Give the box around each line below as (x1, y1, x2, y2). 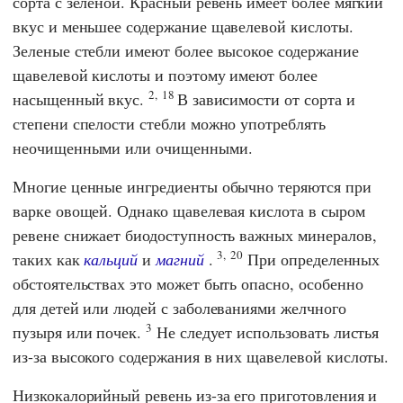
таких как (13, 247, 85, 270)
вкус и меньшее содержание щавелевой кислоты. (13, 14, 354, 37)
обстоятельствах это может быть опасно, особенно (13, 272, 363, 294)
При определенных (243, 247, 381, 270)
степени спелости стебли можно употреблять (13, 112, 326, 134)
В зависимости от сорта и (176, 87, 355, 110)
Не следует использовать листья (151, 320, 380, 343)
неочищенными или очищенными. (13, 136, 253, 158)
